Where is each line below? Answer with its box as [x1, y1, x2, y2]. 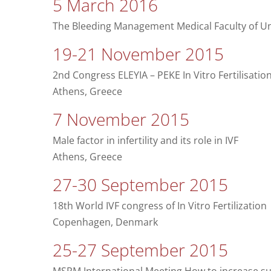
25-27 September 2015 [52, 238, 228, 262]
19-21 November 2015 [52, 42, 224, 66]
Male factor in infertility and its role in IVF [52, 134, 238, 148]
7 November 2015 [52, 108, 189, 131]
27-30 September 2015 [52, 173, 228, 197]
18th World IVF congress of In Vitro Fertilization [52, 199, 267, 213]
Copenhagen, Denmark [52, 215, 158, 229]
